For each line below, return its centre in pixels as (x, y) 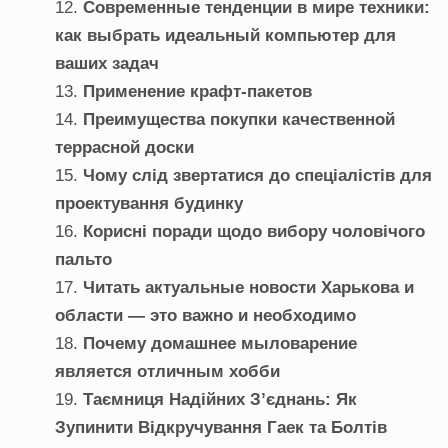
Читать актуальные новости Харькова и (248, 288)
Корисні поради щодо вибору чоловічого (254, 232)
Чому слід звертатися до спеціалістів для (257, 176)
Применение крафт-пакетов (197, 92)
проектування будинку (149, 204)
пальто (83, 260)
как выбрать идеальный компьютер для (225, 36)
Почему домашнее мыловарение (220, 344)
